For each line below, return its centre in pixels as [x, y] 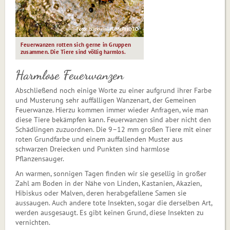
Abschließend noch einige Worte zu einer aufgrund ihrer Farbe [113, 90]
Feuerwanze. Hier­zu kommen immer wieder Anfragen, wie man [112, 110]
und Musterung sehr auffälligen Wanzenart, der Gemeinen [106, 100]
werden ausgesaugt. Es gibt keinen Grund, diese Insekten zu [110, 212]
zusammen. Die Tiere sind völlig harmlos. [73, 52]
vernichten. [33, 222]
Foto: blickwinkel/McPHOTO [108, 29]
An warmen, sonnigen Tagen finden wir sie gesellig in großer [111, 173]
